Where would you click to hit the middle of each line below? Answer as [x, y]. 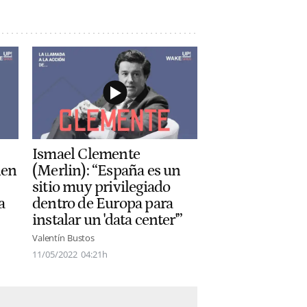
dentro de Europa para [103, 204]
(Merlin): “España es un [107, 171]
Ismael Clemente [86, 155]
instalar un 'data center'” [108, 220]
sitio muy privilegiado [101, 187]
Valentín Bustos [64, 238]
